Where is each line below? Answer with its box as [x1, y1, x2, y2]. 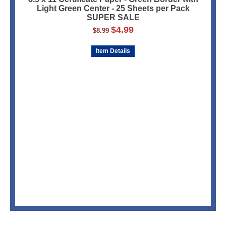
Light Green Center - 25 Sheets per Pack [36, 4, 190, 13]
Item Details [96, 47, 130, 55]
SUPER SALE [86, 13, 140, 22]
